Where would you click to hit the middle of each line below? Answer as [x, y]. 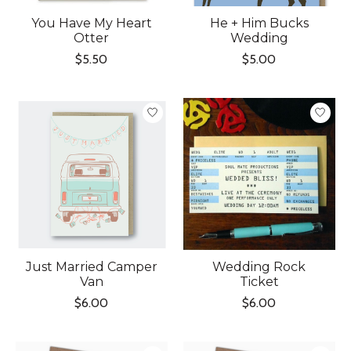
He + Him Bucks [259, 23]
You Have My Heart [91, 23]
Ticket [259, 281]
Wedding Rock [259, 266]
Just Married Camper [91, 266]
